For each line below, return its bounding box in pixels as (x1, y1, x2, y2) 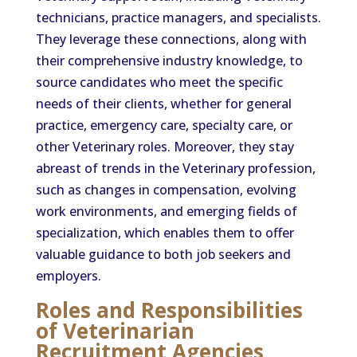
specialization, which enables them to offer (35, 224, 294, 241)
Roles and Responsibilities (35, 296, 303, 324)
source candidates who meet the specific (35, 73, 283, 91)
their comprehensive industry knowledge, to (35, 52, 303, 69)
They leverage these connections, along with (35, 30, 307, 48)
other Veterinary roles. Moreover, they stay (35, 138, 294, 155)
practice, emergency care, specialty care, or (35, 116, 292, 134)
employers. (35, 267, 101, 284)
